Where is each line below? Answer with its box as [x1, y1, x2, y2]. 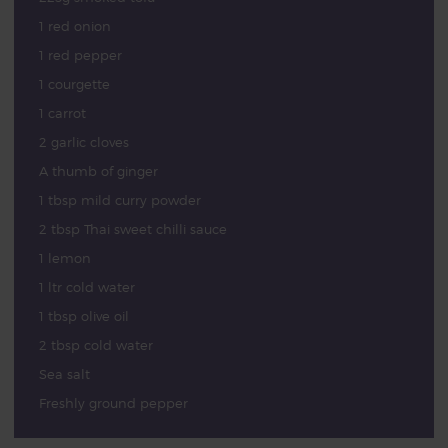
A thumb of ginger [38, 163, 158, 179]
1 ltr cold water [38, 279, 135, 295]
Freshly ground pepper [38, 395, 188, 411]
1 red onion [38, 18, 111, 34]
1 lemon [38, 250, 91, 266]
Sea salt [38, 366, 90, 382]
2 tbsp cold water [38, 337, 153, 353]
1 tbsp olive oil [38, 308, 129, 324]
